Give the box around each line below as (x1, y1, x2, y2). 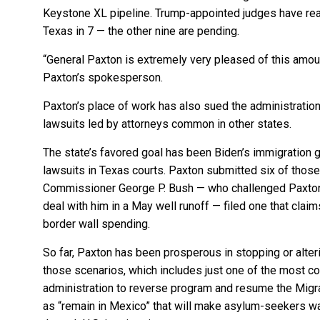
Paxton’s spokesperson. (43, 70, 163, 84)
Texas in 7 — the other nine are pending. (43, 24, 239, 38)
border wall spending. (43, 216, 150, 231)
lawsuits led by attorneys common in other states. (43, 116, 291, 131)
